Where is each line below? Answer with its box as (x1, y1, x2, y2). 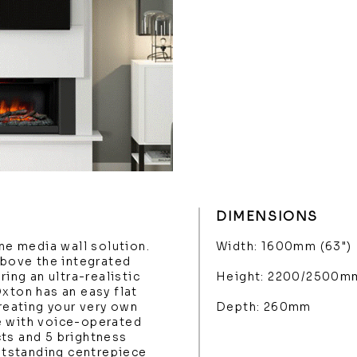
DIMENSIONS (216, 208, 318, 225)
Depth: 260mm (216, 300, 312, 314)
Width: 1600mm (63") (216, 239, 352, 253)
